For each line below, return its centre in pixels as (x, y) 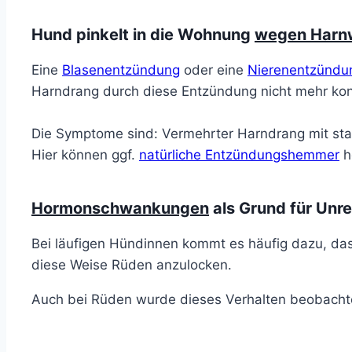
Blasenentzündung (121, 70)
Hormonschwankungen (120, 208)
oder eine (214, 70)
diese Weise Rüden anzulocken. (132, 264)
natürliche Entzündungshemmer (239, 154)
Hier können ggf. (85, 154)
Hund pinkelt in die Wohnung (143, 34)
